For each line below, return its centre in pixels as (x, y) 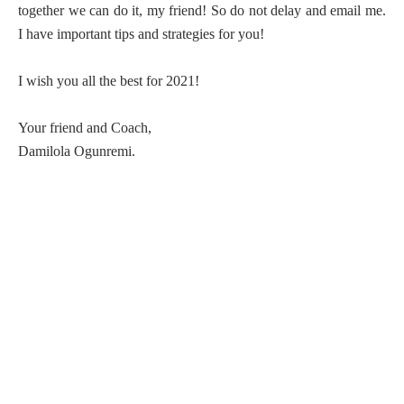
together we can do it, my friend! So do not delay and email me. (202, 10)
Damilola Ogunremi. (77, 151)
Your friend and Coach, (85, 128)
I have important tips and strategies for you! (141, 34)
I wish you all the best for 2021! (109, 81)
